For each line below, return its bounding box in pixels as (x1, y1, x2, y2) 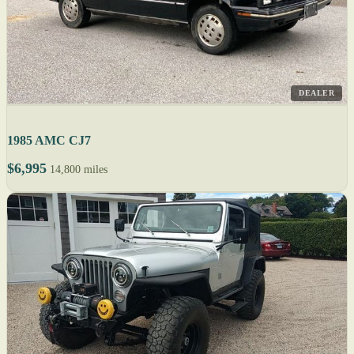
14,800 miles (50, 163, 107, 175)
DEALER (299, 88, 334, 97)
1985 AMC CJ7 (7, 133, 91, 147)
